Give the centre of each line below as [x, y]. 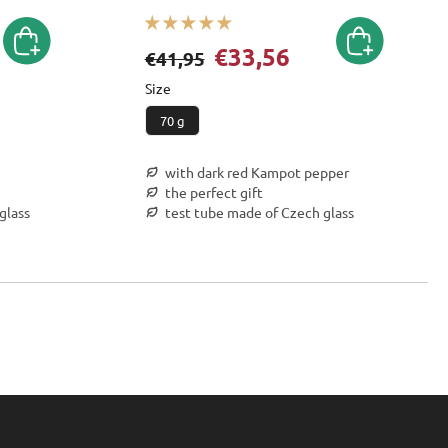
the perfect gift [213, 192]
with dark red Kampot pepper [256, 172]
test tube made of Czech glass [259, 212]
